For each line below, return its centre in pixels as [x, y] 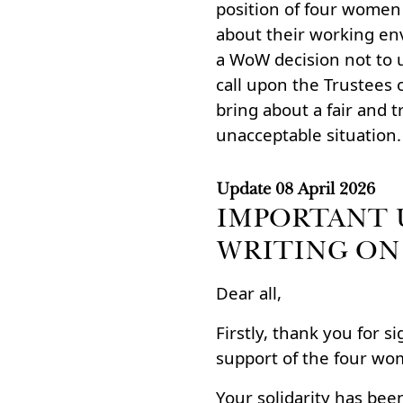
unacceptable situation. [309, 134]
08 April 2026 [325, 188]
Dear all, [249, 293]
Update [243, 188]
